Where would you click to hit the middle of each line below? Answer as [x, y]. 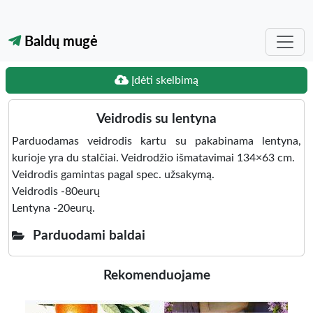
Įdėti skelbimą [163, 80]
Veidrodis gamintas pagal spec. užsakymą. [113, 175]
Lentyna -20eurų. [53, 208]
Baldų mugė [59, 42]
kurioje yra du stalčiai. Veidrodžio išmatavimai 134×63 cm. [153, 158]
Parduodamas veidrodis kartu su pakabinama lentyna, [156, 141]
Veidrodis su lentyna [156, 119]
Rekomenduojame [156, 276]
